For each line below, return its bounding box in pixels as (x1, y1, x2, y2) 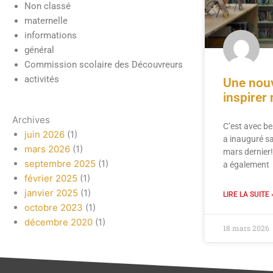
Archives (12, 113, 50, 126)
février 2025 (24, 172, 77, 184)
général (24, 44, 54, 56)
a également (222, 159, 269, 169)
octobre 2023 (24, 201, 83, 213)
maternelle (24, 15, 68, 27)
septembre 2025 (24, 157, 96, 169)
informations (24, 30, 77, 41)
